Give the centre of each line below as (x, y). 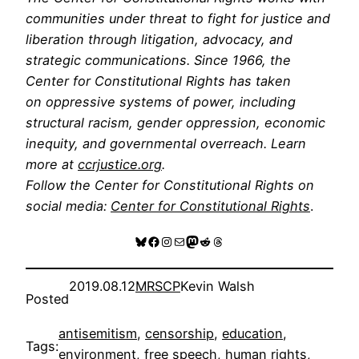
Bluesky (157, 241)
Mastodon (216, 241)
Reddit (218, 241)
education (252, 333)
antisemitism (98, 333)
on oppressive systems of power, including (161, 101)
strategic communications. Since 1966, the (158, 60)
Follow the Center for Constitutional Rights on (170, 185)
